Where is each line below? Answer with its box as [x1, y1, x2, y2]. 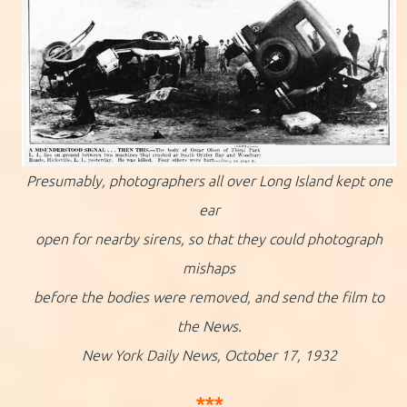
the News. [176, 318, 242, 335]
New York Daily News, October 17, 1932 [81, 347, 337, 364]
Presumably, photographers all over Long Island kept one [25, 173, 392, 190]
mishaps [183, 260, 235, 277]
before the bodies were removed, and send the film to [34, 289, 384, 306]
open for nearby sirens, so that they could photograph [35, 231, 382, 248]
